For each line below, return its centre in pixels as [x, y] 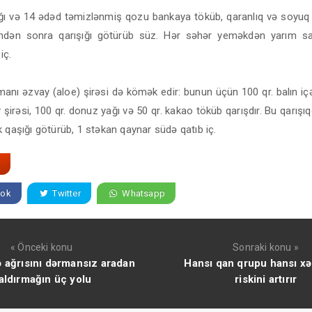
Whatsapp [142, 194]
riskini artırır [266, 280]
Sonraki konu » [266, 248]
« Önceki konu [41, 248]
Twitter [65, 194]
